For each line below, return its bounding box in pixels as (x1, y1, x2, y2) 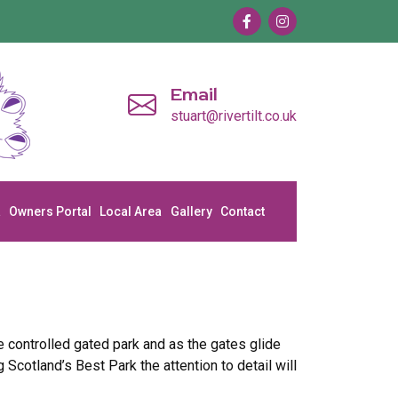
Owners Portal (9, 203, 92, 219)
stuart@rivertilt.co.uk (171, 107, 297, 124)
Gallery (170, 203, 212, 219)
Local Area (99, 203, 163, 219)
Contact (220, 203, 266, 219)
